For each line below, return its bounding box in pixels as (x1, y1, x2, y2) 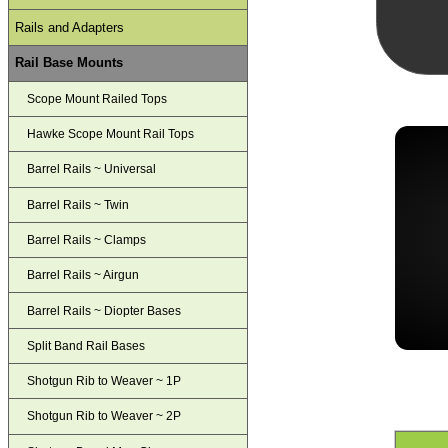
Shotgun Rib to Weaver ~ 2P (27, 409, 182, 424)
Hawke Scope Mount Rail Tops (27, 127, 195, 142)
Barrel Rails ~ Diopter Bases (27, 303, 182, 318)
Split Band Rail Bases (27, 338, 146, 353)
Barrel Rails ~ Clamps (27, 233, 147, 248)
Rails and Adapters (15, 19, 125, 35)
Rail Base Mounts (15, 55, 124, 71)
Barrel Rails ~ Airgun (27, 268, 140, 283)
